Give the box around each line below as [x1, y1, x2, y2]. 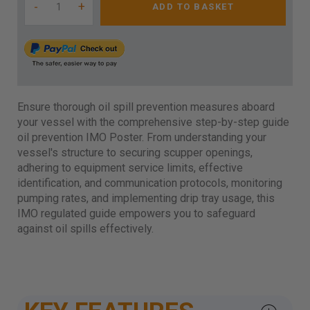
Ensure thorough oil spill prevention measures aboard [17, 100, 275, 113]
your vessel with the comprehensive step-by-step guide [17, 116, 289, 129]
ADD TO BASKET [152, 1, 235, 12]
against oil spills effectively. [17, 222, 156, 235]
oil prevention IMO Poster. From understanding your [17, 131, 266, 144]
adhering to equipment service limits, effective [17, 161, 243, 174]
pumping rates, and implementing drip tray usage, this [17, 192, 275, 205]
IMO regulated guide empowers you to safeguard [17, 207, 255, 220]
